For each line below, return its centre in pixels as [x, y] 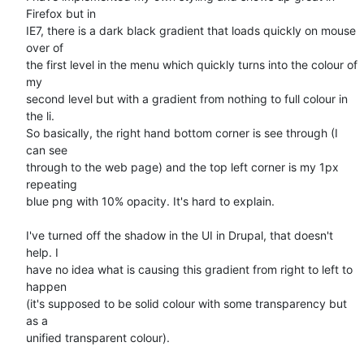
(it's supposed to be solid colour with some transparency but [186, 303]
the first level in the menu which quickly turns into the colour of [192, 64]
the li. [40, 115]
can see [47, 149]
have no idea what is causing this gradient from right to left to [189, 269]
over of [45, 47]
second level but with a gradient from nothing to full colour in [187, 98]
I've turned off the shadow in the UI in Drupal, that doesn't [180, 235]
